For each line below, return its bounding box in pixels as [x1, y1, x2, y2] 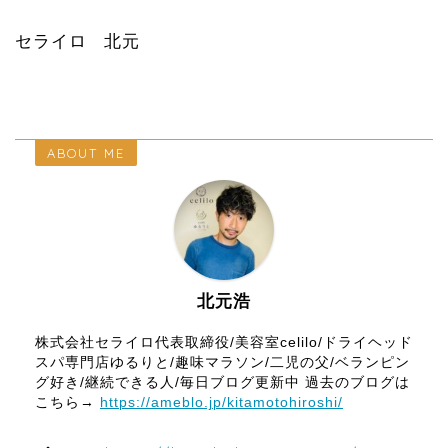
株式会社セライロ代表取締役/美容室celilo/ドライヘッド [35, 335, 413, 351]
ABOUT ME [47, 145, 125, 162]
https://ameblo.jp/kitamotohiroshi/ [100, 395, 343, 411]
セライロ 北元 [15, 32, 140, 52]
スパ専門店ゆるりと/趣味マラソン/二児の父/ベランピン [35, 355, 410, 371]
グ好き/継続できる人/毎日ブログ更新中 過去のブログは [35, 375, 410, 391]
